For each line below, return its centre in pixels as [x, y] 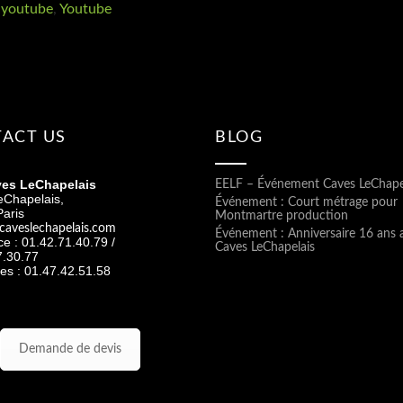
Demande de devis [70, 349]
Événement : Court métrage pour [306, 202]
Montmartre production [282, 216]
